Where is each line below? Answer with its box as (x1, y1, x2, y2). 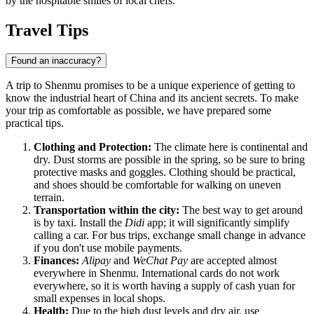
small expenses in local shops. (34, 292, 165, 305)
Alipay (82, 254, 111, 267)
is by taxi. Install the (34, 217, 125, 229)
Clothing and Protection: (34, 141, 151, 153)
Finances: (34, 254, 79, 267)
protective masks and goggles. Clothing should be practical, (34, 166, 296, 179)
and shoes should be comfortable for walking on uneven (34, 179, 281, 191)
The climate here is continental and (151, 141, 308, 153)
